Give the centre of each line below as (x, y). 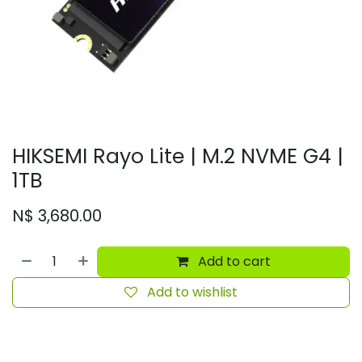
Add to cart (235, 261)
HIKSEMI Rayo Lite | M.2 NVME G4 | (178, 156)
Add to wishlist (192, 292)
